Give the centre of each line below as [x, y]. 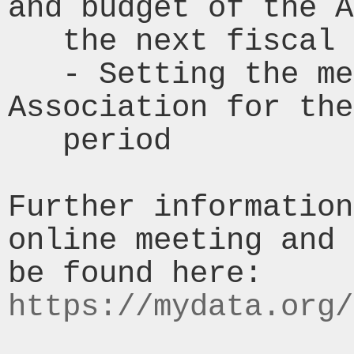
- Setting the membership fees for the [35, 75]
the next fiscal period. [35, 42]
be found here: [271, 274]
